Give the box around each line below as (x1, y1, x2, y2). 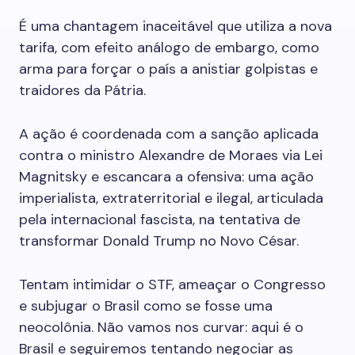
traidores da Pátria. (19, 81, 146, 100)
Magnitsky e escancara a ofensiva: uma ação (19, 167, 314, 186)
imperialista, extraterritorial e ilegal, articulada (19, 189, 323, 208)
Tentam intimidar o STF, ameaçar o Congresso (19, 275, 326, 294)
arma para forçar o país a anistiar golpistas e (19, 59, 318, 78)
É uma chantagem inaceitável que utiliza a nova (19, 17, 332, 36)
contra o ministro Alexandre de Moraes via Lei (19, 146, 323, 165)
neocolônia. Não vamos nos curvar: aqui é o (19, 318, 303, 337)
